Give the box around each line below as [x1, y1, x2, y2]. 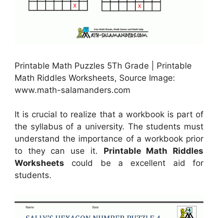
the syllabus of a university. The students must [15, 122, 203, 132]
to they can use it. [15, 146, 104, 156]
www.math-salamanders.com [15, 85, 130, 95]
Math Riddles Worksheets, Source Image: [15, 73, 175, 83]
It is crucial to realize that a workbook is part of [15, 109, 203, 120]
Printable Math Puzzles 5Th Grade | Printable [15, 60, 192, 71]
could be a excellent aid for [64, 158, 203, 168]
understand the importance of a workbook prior [15, 134, 203, 144]
